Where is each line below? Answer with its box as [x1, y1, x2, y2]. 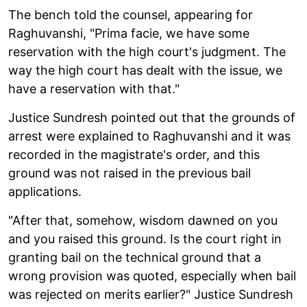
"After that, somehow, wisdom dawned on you [8, 212, 278, 228]
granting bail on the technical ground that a [8, 249, 261, 265]
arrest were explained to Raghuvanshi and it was [8, 128, 291, 143]
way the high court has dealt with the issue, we [8, 62, 282, 77]
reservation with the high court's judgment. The [8, 44, 286, 59]
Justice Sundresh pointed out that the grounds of [8, 110, 295, 125]
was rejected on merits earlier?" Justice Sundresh [8, 286, 293, 302]
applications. [8, 184, 82, 199]
